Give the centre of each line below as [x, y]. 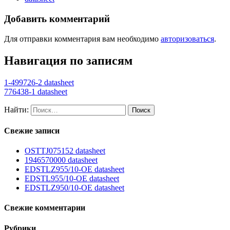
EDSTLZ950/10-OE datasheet [74, 188]
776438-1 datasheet [36, 91]
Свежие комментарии [45, 208]
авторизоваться [187, 39]
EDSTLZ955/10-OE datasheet [74, 169]
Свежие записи [32, 130]
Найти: [16, 109]
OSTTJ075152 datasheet [65, 151]
